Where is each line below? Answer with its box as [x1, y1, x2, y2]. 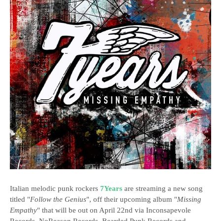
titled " [10, 195, 30, 204]
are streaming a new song [122, 184, 203, 193]
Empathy [10, 206, 37, 215]
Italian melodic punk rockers [10, 184, 100, 193]
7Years [100, 184, 122, 193]
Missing [177, 195, 201, 204]
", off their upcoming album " [86, 195, 177, 204]
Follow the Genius [30, 195, 86, 204]
